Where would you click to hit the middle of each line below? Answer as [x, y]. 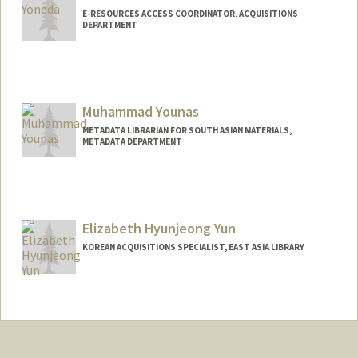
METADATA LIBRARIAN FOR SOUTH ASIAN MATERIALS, [187, 131]
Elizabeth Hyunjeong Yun [159, 228]
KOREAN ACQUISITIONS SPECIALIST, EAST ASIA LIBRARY [193, 247]
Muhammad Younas [140, 112]
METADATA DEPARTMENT [132, 142]
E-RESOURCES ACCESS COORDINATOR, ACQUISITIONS [190, 14]
